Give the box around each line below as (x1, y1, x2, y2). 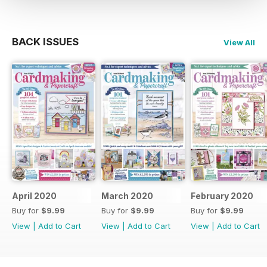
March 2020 (101, 190, 153, 201)
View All (223, 37, 255, 47)
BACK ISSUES (12, 35, 79, 48)
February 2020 (191, 190, 253, 201)
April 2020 (12, 190, 57, 201)
